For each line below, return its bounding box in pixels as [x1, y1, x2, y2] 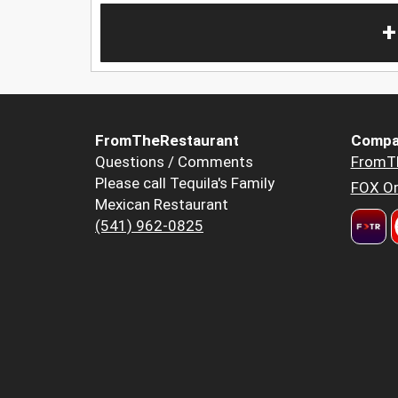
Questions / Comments [95, 153, 253, 171]
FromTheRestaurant [95, 131, 239, 150]
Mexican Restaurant [95, 195, 228, 214]
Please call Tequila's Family [95, 174, 275, 193]
